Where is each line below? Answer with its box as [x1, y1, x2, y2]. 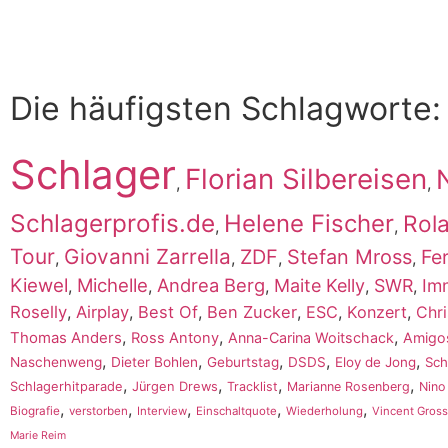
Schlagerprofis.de [10, 208, 215, 239]
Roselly [10, 302, 67, 323]
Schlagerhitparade [10, 379, 123, 395]
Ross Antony [131, 329, 219, 348]
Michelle [77, 274, 148, 297]
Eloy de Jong [335, 354, 416, 371]
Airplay [76, 302, 129, 323]
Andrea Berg [157, 274, 265, 297]
